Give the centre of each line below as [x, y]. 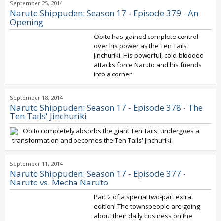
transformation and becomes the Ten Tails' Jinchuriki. [92, 140]
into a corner [113, 74]
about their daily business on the [143, 216]
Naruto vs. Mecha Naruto [59, 182]
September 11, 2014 [36, 164]
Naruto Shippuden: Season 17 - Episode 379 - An [104, 13]
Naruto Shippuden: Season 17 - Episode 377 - [98, 173]
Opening [27, 22]
